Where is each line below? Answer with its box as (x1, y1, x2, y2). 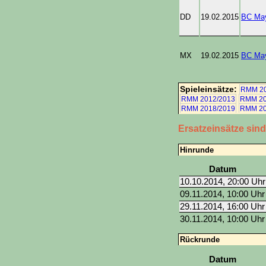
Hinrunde (180, 145, 214, 154)
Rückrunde (180, 235, 220, 245)
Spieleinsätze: (180, 84, 239, 94)
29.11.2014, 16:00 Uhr (180, 202, 265, 212)
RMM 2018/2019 (181, 104, 235, 113)
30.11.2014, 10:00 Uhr (180, 214, 265, 224)
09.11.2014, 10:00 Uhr (180, 189, 265, 199)
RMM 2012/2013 (181, 94, 235, 103)
